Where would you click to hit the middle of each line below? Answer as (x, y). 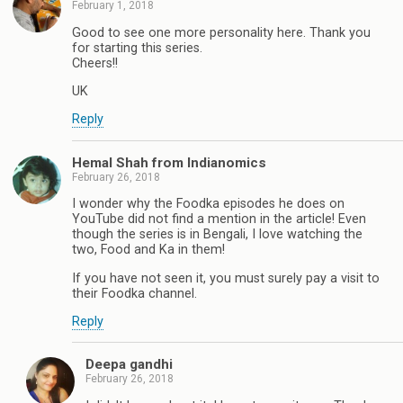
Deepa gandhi (129, 365)
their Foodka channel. (134, 293)
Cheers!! (95, 63)
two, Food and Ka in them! (148, 250)
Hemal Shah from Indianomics (169, 162)
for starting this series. (137, 48)
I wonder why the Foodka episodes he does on (208, 204)
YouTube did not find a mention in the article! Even (219, 219)
